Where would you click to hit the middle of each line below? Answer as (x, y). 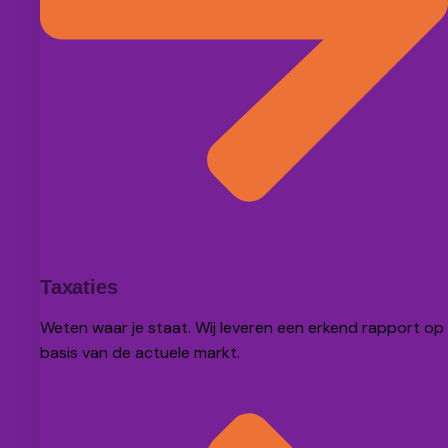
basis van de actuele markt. (140, 353)
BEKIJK (68, 256)
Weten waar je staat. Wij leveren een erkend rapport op (242, 328)
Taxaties (79, 287)
